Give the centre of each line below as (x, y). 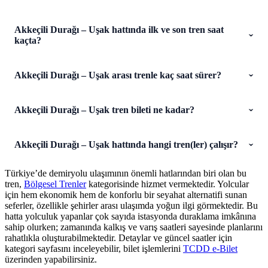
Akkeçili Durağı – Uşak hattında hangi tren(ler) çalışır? (126, 144)
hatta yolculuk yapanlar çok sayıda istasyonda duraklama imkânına (130, 216)
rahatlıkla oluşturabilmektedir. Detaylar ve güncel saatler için (118, 237)
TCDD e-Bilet (210, 248)
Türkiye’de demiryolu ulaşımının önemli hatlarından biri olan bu (126, 173)
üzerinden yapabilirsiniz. (51, 259)
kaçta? (28, 40)
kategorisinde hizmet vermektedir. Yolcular (167, 184)
